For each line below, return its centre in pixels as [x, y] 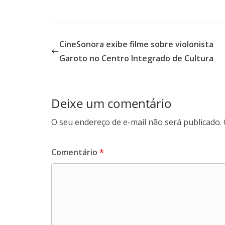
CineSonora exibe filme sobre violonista [136, 44]
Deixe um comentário [111, 103]
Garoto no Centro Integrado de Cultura [136, 59]
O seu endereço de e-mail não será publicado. [136, 122]
